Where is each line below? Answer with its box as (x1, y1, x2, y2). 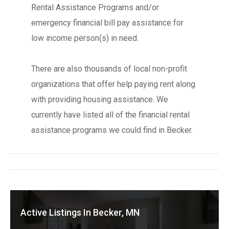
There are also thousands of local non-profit (31, 64, 187, 74)
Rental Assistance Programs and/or (31, 3, 159, 12)
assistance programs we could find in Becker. (31, 125, 193, 135)
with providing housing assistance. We (31, 95, 168, 104)
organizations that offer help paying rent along (31, 79, 195, 89)
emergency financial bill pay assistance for (31, 18, 184, 28)
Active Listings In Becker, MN (20, 207, 140, 218)
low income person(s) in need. (31, 33, 139, 43)
